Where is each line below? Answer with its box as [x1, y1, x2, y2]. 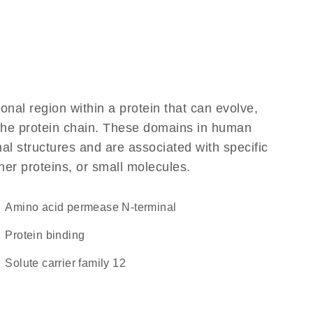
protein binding [13, 229, 85, 241]
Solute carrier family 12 [13, 257, 126, 269]
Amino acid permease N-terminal [13, 201, 177, 213]
